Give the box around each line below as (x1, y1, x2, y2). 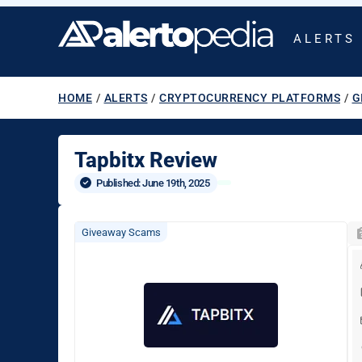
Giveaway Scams (82, 226, 161, 238)
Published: (96, 176, 143, 189)
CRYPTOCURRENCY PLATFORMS (159, 90, 340, 104)
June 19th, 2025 (142, 176, 210, 189)
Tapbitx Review (74, 147, 217, 172)
